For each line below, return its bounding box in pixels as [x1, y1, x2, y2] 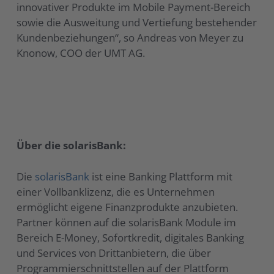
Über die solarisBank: [17, 138, 127, 152]
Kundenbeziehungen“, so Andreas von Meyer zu [17, 30, 244, 45]
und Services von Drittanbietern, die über [17, 245, 212, 260]
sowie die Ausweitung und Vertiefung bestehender [17, 15, 257, 29]
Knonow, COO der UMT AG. [17, 45, 146, 60]
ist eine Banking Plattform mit [89, 169, 233, 183]
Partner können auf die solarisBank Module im [17, 215, 237, 229]
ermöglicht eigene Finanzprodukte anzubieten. [17, 199, 239, 214]
